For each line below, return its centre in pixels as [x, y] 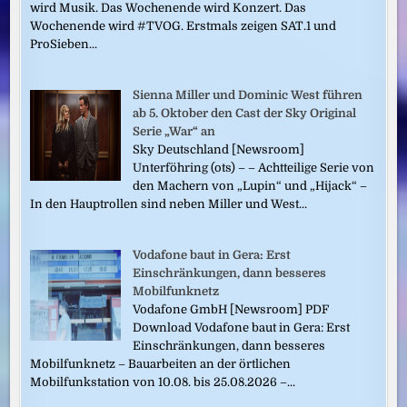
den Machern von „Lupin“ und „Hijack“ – [250, 186]
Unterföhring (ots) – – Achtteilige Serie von [254, 168]
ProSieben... [64, 45]
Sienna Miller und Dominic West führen [248, 95]
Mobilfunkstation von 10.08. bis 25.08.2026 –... [163, 382]
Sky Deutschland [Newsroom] [219, 150]
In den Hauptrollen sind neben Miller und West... [169, 204]
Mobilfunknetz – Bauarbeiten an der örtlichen [161, 364]
